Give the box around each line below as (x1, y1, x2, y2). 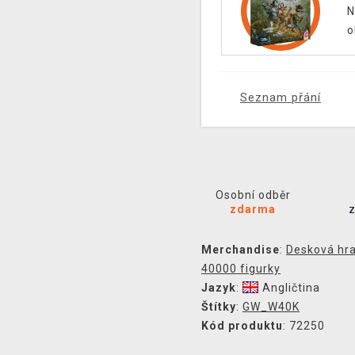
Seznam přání (240, 90, 321, 105)
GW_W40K (242, 300, 300, 313)
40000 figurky (201, 262, 281, 275)
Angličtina (262, 281, 320, 294)
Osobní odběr (215, 189, 291, 201)
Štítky (201, 300, 236, 313)
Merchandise (201, 243, 280, 256)
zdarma (230, 203, 277, 216)
